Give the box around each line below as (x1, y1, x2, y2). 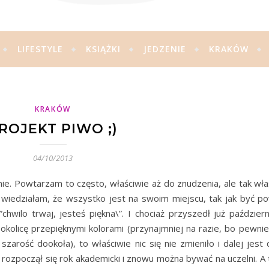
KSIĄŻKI (85, 43, 121, 55)
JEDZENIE (143, 43, 186, 55)
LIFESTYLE (17, 43, 63, 55)
